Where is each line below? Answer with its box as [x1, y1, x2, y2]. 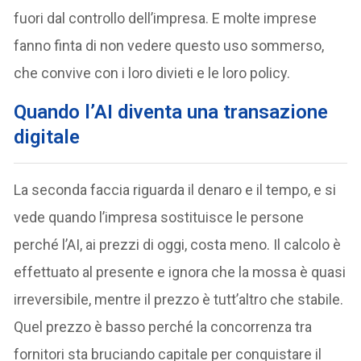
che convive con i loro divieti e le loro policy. [14, 64, 291, 81]
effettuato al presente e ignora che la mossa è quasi [14, 263, 346, 280]
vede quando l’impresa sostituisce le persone [14, 208, 305, 226]
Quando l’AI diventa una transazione [14, 100, 329, 123]
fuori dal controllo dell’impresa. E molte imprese [14, 9, 317, 27]
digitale [14, 125, 81, 148]
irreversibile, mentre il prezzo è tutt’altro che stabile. [14, 290, 344, 308]
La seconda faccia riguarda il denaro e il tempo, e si [14, 180, 337, 198]
